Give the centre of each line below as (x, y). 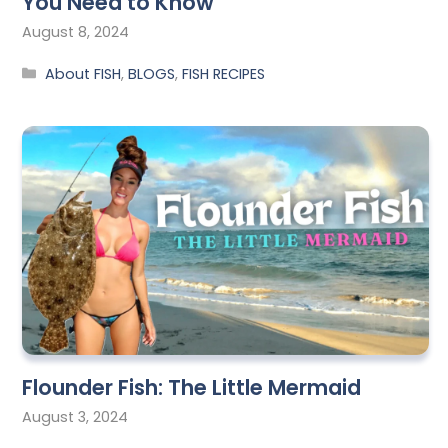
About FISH (83, 73)
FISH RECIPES (224, 73)
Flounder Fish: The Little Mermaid (191, 387)
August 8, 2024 (75, 32)
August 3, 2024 (75, 417)
